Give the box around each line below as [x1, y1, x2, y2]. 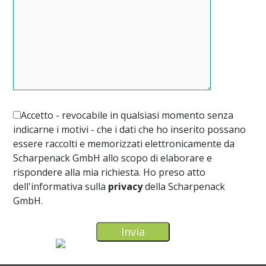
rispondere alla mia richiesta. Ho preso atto [13, 165, 206, 179]
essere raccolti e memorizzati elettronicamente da [13, 137, 235, 150]
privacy [108, 179, 143, 193]
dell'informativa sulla [13, 179, 109, 193]
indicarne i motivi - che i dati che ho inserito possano [13, 122, 246, 136]
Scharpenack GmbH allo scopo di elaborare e [13, 151, 213, 164]
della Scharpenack [142, 179, 226, 193]
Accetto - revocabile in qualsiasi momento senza [21, 108, 234, 122]
